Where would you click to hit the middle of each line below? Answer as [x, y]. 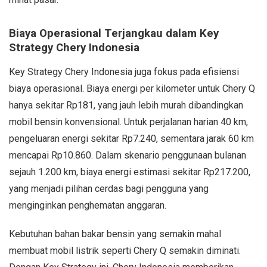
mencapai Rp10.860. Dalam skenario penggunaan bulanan [128, 155]
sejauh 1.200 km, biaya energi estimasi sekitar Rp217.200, [130, 172]
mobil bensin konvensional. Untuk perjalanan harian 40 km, [128, 122]
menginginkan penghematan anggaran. [88, 205]
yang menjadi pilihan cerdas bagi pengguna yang [109, 188]
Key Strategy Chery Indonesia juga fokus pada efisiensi [124, 72]
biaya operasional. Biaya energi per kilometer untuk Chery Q [132, 88]
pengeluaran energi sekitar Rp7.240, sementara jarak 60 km [131, 138]
